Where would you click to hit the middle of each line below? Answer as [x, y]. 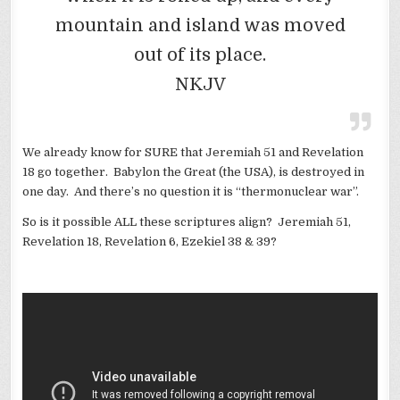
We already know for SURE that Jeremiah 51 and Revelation [193, 152]
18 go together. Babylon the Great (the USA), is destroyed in [194, 171]
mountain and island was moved [200, 25]
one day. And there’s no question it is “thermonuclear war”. [191, 191]
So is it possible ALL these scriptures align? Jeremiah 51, [187, 221]
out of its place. [200, 54]
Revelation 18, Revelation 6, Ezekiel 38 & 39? [150, 241]
